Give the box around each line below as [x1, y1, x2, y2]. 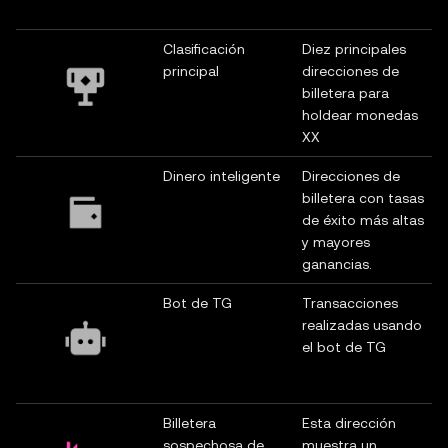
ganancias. [302, 256, 372, 272]
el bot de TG [302, 339, 386, 355]
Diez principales [302, 41, 406, 57]
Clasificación [163, 41, 245, 57]
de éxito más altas [302, 212, 424, 228]
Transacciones [302, 295, 398, 311]
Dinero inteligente [163, 168, 280, 184]
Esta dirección [302, 415, 396, 431]
